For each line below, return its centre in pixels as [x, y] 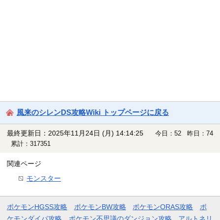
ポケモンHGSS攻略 [37, 207]
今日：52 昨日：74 [184, 134]
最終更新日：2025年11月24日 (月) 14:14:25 [75, 134]
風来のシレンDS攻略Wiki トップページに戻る [93, 112]
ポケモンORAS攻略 [163, 207]
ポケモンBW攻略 [100, 207]
